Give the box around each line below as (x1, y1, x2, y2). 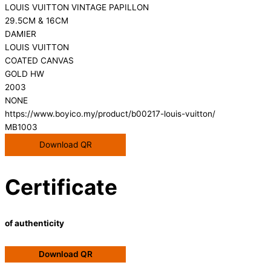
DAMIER (5, 29, 36, 39)
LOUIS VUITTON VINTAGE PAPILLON (5, 2, 149, 13)
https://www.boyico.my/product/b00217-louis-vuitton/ (5, 109, 215, 119)
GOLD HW (5, 69, 44, 79)
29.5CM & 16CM (5, 16, 68, 26)
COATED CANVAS (5, 56, 74, 66)
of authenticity (5, 218, 64, 229)
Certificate (5, 174, 117, 200)
